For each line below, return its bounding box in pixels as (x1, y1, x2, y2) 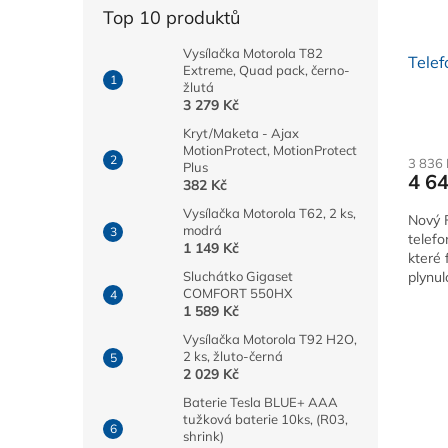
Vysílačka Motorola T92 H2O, (183, 331, 357, 348)
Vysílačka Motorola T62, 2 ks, (183, 205, 356, 222)
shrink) (183, 428, 224, 445)
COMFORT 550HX (183, 285, 292, 302)
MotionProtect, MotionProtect (183, 142, 357, 159)
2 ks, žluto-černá (183, 348, 283, 365)
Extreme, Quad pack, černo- (183, 62, 350, 79)
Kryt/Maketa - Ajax (183, 125, 299, 142)
